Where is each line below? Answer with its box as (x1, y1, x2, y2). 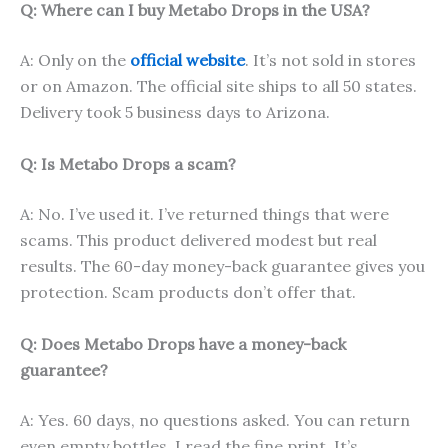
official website (130, 50, 245, 71)
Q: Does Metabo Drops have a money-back (20, 333, 346, 354)
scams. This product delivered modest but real (20, 229, 377, 250)
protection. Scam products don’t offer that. (20, 281, 356, 302)
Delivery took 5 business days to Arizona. (20, 102, 330, 123)
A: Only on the (20, 50, 130, 71)
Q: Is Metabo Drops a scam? (20, 153, 236, 174)
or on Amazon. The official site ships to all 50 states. (20, 76, 417, 97)
